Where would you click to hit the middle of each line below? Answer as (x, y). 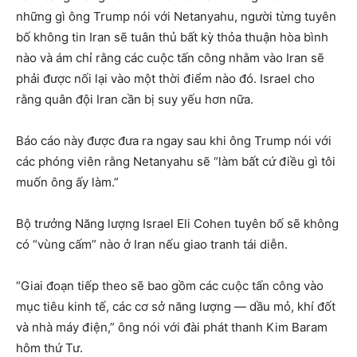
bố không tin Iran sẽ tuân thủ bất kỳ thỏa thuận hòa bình (172, 37)
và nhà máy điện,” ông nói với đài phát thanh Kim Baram (172, 328)
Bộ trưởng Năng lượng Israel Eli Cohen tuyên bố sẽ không (177, 224)
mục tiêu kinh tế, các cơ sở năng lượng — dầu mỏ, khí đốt (176, 307)
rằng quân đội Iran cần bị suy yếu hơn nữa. (135, 100)
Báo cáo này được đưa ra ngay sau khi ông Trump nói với (174, 141)
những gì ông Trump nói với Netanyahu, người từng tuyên (176, 17)
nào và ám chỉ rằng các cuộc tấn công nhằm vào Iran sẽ (170, 58)
